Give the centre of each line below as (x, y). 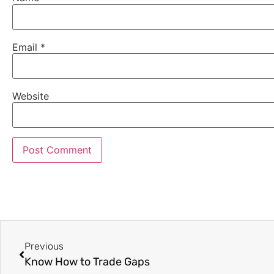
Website (31, 96)
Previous (44, 246)
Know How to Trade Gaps (87, 262)
